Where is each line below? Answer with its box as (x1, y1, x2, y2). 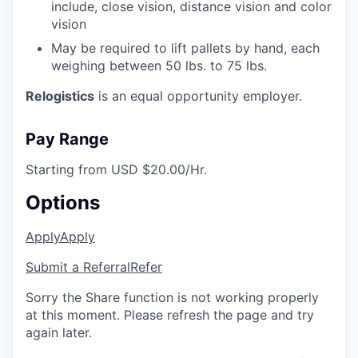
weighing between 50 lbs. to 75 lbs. (51, 57, 267, 74)
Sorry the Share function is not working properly (26, 288, 319, 305)
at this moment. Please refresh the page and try (26, 306, 314, 323)
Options (26, 190, 100, 214)
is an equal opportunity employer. (94, 87, 302, 104)
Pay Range (26, 129, 109, 149)
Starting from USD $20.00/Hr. (26, 161, 207, 177)
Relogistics (26, 87, 94, 104)
